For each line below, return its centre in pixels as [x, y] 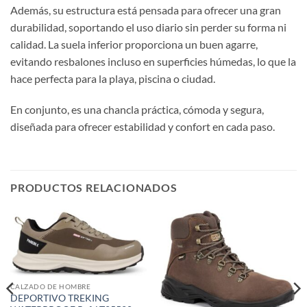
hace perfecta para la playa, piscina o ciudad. [113, 78]
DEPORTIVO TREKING [59, 298]
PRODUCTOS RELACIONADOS [94, 188]
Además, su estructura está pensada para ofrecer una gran [146, 10]
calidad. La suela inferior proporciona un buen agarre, [134, 44]
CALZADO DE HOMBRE [50, 287]
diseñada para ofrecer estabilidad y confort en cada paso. [143, 127]
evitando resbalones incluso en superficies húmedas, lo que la [153, 61]
